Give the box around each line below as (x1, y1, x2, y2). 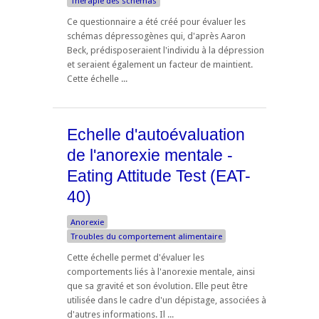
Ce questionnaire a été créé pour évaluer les (67, 16, 246, 27)
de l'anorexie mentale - (67, 145, 233, 164)
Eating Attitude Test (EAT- (67, 166, 251, 185)
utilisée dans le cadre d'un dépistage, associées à (67, 295, 266, 306)
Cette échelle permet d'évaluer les (67, 252, 204, 263)
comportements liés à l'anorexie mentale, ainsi (67, 266, 255, 278)
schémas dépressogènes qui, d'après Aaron (67, 30, 246, 41)
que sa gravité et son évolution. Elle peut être (67, 281, 248, 292)
